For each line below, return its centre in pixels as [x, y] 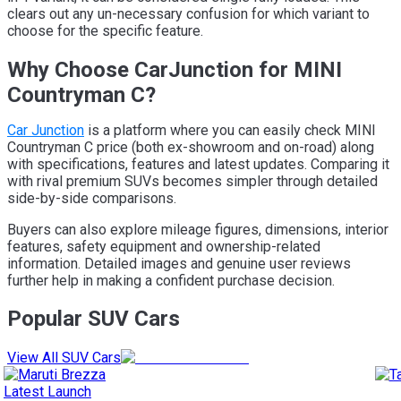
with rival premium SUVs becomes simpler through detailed [192, 181]
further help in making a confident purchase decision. [171, 280]
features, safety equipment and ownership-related [164, 246]
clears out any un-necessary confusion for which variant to [188, 13]
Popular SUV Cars [94, 319]
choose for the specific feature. [105, 30]
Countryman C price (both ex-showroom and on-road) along [191, 147]
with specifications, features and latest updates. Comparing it [198, 164]
